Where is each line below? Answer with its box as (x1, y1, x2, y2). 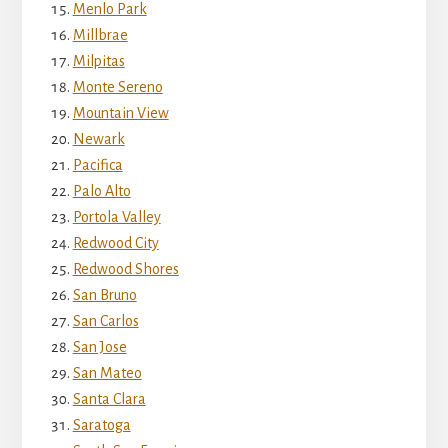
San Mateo (72, 365, 142, 382)
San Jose (72, 339, 127, 356)
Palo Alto (72, 183, 131, 200)
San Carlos (72, 313, 139, 330)
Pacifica (72, 157, 123, 174)
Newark (72, 131, 125, 148)
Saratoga (72, 417, 131, 434)
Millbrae (72, 27, 128, 44)
